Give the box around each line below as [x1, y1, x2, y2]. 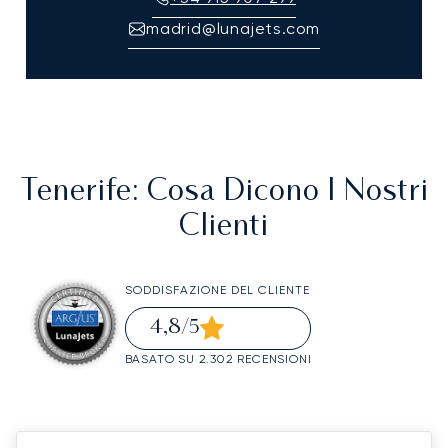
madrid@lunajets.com [145, 19, 321, 39]
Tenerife [19, 178, 132, 208]
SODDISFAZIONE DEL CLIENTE [124, 282, 310, 297]
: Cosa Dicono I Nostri [131, 178, 429, 208]
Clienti [179, 213, 269, 243]
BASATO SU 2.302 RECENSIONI [124, 351, 312, 366]
